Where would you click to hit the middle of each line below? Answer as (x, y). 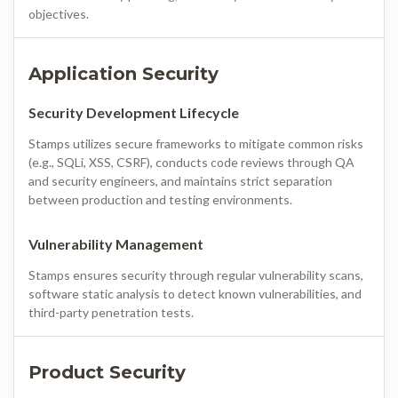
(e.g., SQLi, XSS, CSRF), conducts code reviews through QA (191, 162)
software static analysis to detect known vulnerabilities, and (195, 293)
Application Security (123, 73)
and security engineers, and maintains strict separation (180, 180)
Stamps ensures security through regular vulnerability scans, (196, 275)
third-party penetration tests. (111, 312)
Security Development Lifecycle (134, 112)
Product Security (107, 372)
